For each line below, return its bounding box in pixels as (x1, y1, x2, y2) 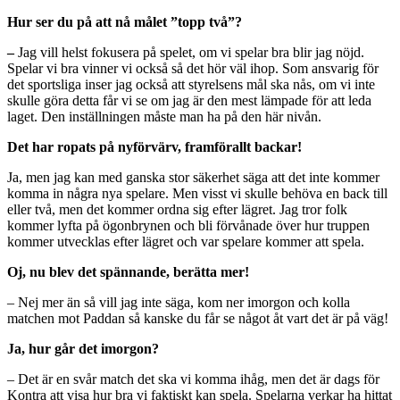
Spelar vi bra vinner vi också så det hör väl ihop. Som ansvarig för (7, 60, 379, 76)
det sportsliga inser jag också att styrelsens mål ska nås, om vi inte (7, 76, 375, 92)
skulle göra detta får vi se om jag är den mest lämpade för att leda (7, 92, 371, 108)
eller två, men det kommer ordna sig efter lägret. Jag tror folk (7, 201, 347, 217)
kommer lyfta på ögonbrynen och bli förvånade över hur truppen (7, 217, 370, 233)
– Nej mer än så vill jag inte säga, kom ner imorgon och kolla (7, 294, 350, 310)
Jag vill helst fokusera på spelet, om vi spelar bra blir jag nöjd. (14, 44, 364, 60)
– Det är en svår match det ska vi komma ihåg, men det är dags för (7, 371, 379, 387)
